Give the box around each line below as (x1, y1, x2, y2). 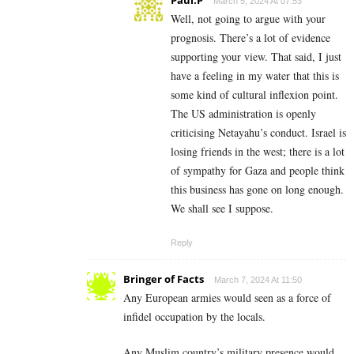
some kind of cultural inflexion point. (171, 86, 338, 102)
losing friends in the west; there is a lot (171, 143, 345, 159)
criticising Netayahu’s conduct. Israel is (171, 124, 346, 140)
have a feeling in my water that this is (171, 67, 339, 83)
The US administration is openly (171, 105, 316, 121)
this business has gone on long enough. (171, 181, 344, 197)
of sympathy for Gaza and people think (171, 162, 345, 178)
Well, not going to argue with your (171, 10, 326, 26)
